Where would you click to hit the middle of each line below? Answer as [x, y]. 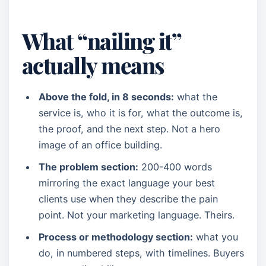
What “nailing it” [102, 40]
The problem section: [88, 167]
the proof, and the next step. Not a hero [129, 129]
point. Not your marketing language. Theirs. [137, 215]
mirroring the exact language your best [127, 183]
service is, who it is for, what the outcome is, [141, 113]
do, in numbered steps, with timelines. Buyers [141, 253]
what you [216, 237]
